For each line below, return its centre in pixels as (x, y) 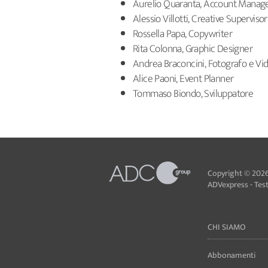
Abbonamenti (232, 255)
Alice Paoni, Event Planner (183, 79)
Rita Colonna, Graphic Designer (193, 49)
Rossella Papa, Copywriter (182, 34)
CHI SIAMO (227, 227)
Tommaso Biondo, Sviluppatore (193, 94)
